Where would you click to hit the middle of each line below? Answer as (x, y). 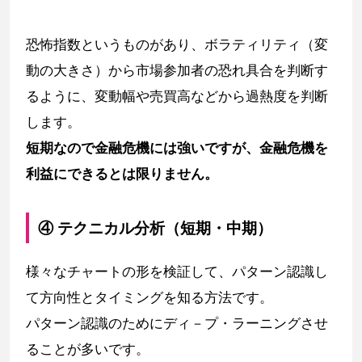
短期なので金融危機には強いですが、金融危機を (177, 147)
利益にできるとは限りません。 (122, 173)
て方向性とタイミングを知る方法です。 (149, 298)
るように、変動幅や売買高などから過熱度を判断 (177, 96)
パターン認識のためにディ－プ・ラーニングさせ (177, 324)
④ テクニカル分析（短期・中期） (156, 227)
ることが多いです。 (88, 349)
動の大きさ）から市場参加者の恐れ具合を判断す (177, 70)
